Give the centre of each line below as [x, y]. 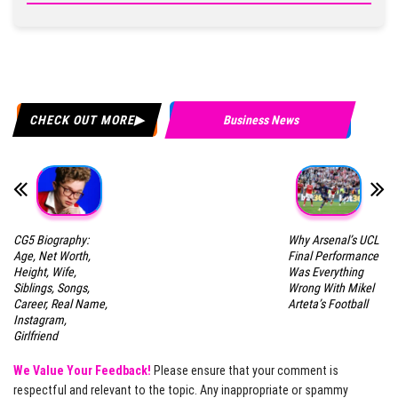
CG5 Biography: [51, 239]
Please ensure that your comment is [245, 371]
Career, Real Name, [60, 303]
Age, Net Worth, [52, 255]
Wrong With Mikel [330, 287]
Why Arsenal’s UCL [333, 239]
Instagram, [40, 319]
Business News [260, 120]
